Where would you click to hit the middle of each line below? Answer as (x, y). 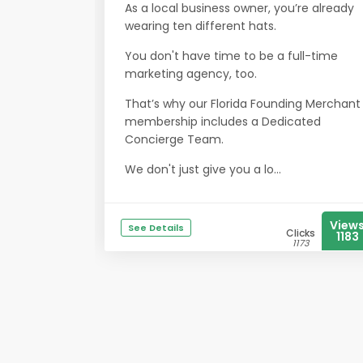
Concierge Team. (174, 139)
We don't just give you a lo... (203, 169)
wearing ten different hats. (201, 26)
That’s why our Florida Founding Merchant (243, 104)
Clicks (301, 233)
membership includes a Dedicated (223, 122)
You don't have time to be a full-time (231, 56)
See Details (156, 228)
